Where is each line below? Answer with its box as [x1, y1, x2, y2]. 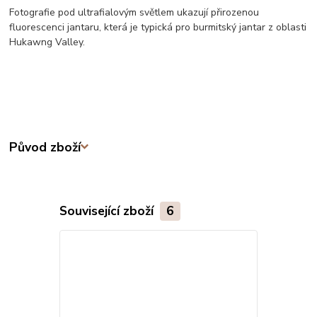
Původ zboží [9, 138, 81, 156]
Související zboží [59, 202, 157, 219]
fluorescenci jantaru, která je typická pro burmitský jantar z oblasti [9, 20, 307, 34]
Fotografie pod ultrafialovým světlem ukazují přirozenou [9, 5, 260, 19]
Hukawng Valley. [9, 35, 86, 49]
